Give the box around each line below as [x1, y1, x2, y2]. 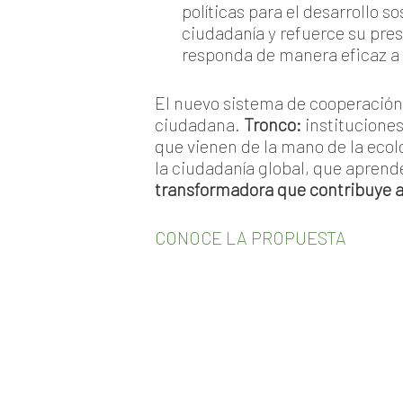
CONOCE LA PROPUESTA [155, 227, 346, 248]
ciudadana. [155, 113, 244, 135]
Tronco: [244, 113, 305, 135]
